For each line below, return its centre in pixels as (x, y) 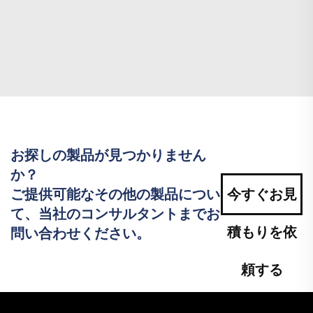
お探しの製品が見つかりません (108, 155)
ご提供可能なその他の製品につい (115, 194)
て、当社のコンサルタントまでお (115, 214)
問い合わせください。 (80, 233)
